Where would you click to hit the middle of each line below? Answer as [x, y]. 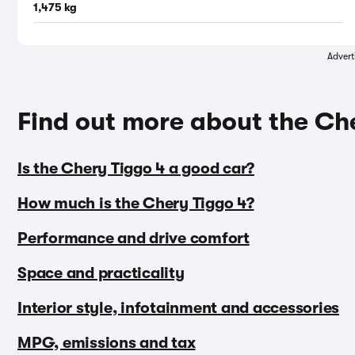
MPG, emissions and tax [107, 343]
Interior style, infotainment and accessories [178, 308]
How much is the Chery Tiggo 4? [136, 204]
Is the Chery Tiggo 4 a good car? [136, 169]
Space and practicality [101, 273]
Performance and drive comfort [134, 239]
